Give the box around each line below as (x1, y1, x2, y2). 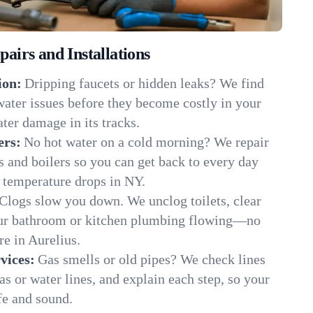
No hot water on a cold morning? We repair (24, 134, 269, 150)
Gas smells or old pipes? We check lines (38, 252, 265, 267)
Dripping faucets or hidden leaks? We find (24, 75, 264, 91)
